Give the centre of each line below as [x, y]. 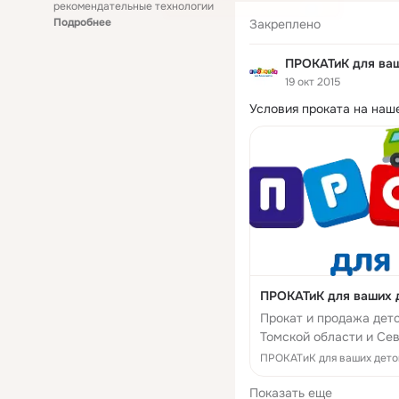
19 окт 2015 [313, 81]
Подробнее [82, 22]
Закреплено [285, 24]
